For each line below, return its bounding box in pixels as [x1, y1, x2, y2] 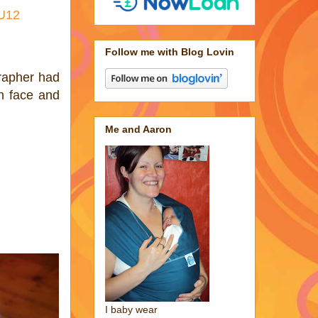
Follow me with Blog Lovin [105, 46, 234, 58]
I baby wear [105, 303, 158, 315]
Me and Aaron [105, 123, 172, 135]
